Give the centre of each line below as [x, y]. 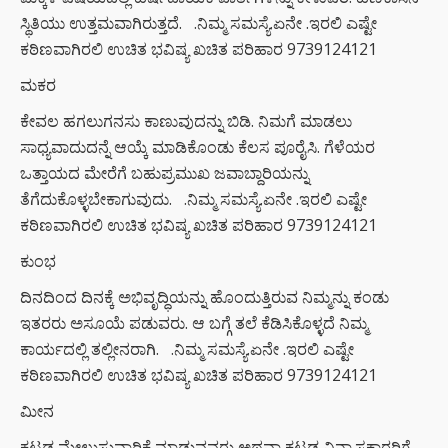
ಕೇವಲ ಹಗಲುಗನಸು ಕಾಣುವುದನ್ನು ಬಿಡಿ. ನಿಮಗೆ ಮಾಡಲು [186, 120]
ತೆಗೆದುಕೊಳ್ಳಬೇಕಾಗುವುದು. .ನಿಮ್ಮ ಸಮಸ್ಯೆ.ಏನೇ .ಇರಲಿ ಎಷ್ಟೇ [193, 198]
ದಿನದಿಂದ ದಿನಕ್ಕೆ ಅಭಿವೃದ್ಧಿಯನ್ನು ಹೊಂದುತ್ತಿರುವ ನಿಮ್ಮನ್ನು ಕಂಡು [204, 296]
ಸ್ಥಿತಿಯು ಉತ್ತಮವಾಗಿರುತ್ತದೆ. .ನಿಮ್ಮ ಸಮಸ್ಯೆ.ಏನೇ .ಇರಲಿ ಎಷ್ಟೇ [198, 22]
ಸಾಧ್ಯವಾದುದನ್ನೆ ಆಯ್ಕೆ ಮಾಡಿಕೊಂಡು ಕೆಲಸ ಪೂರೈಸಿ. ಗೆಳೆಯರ [197, 146]
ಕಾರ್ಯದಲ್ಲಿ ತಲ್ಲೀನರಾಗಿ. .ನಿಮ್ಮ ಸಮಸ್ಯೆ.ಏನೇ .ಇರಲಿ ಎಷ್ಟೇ [187, 348]
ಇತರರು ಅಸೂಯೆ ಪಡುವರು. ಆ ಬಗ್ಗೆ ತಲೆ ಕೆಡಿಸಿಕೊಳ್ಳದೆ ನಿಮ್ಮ [194, 322]
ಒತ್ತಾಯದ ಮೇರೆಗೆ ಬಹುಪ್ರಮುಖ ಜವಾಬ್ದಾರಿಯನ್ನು [164, 172]
